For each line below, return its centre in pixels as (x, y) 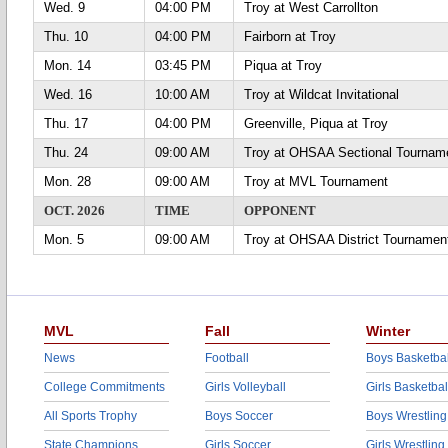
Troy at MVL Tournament (316, 181)
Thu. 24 (66, 152)
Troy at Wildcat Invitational (321, 94)
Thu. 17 (66, 123)
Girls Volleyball (245, 387)
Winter (388, 331)
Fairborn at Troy (290, 36)
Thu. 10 (66, 36)
